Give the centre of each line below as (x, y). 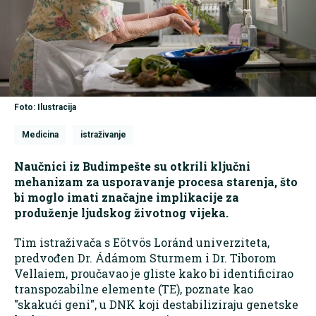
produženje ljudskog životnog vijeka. (121, 213)
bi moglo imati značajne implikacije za (127, 197)
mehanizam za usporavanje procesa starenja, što (156, 182)
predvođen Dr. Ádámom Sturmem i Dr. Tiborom (145, 258)
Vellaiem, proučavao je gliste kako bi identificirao (154, 274)
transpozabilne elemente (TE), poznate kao (134, 289)
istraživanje (103, 135)
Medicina (40, 135)
